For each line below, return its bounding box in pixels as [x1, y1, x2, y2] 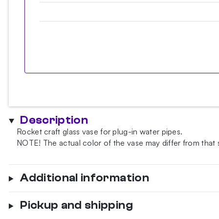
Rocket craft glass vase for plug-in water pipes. [17, 127, 183, 137]
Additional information [20, 172, 149, 184]
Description [20, 114, 88, 127]
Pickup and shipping [20, 199, 133, 212]
